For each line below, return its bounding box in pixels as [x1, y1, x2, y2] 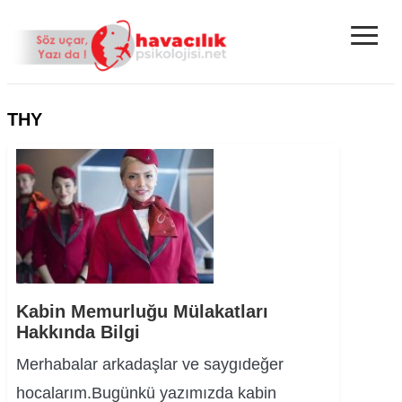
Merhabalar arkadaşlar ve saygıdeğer [16, 355, 284, 373]
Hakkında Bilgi [16, 322, 140, 342]
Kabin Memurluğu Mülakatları [16, 301, 268, 321]
